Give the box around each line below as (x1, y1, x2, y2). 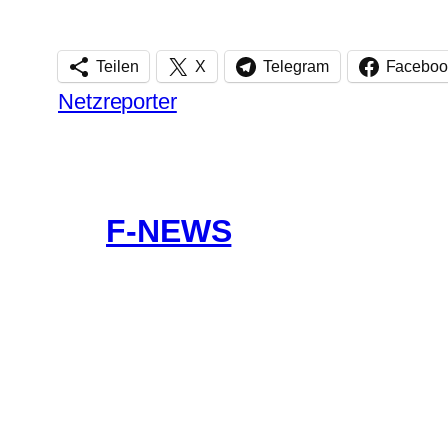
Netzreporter (58, 88, 177, 114)
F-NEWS (106, 213, 232, 250)
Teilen (96, 58, 139, 76)
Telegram (263, 58, 329, 76)
